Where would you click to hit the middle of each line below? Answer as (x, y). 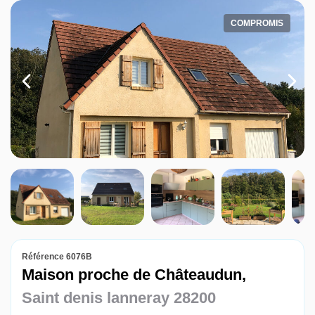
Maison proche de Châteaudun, (134, 275)
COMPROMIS (257, 23)
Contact (52, 82)
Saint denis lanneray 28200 (119, 298)
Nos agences (73, 45)
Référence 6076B (57, 257)
